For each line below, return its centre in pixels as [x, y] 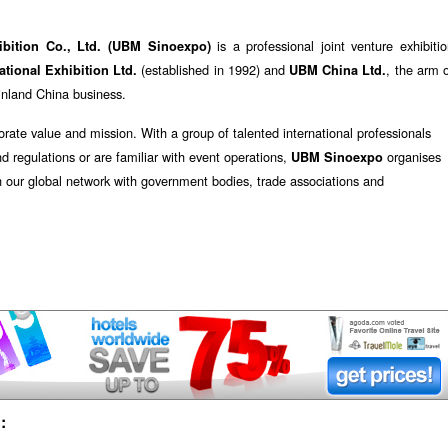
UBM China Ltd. [338, 69]
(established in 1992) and [213, 69]
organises [412, 157]
